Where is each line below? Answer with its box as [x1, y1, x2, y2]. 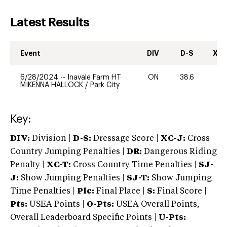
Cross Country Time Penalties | [73, 161, 199, 169]
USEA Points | [27, 200, 87, 209]
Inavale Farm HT [67, 73, 121, 81]
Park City [90, 81, 120, 89]
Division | [30, 134, 73, 143]
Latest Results [10, 16, 90, 28]
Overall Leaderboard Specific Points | [10, 213, 159, 222]
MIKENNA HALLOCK [20, 81, 85, 89]
